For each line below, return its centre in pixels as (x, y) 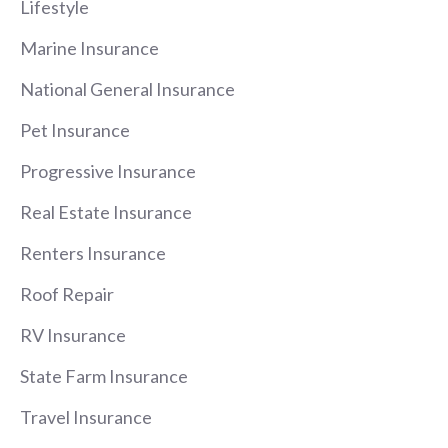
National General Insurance (127, 88)
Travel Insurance (86, 416)
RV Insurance (73, 334)
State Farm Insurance (104, 375)
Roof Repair (67, 293)
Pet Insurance (75, 129)
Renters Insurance (93, 252)
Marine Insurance (89, 47)
